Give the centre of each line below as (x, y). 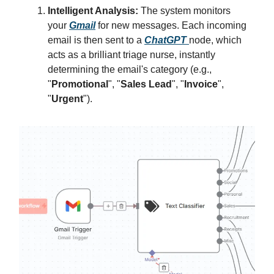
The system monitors (184, 10)
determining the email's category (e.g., (130, 69)
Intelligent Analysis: (93, 10)
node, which (215, 40)
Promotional (80, 84)
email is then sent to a (96, 40)
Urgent (67, 98)
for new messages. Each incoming (172, 25)
